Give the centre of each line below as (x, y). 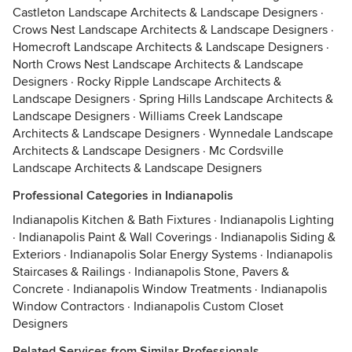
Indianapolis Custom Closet (209, 306)
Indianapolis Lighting (277, 220)
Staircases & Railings (69, 272)
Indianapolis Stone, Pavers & (212, 272)
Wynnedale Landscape (271, 134)
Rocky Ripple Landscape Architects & (179, 82)
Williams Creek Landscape (211, 116)
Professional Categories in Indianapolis (123, 196)
